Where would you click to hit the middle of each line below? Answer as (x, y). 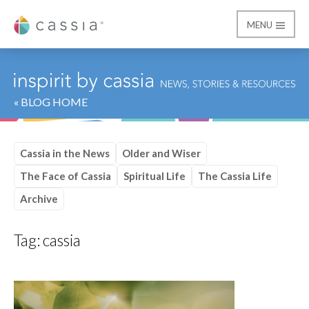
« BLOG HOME (51, 101)
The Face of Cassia (66, 176)
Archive (39, 198)
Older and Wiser (161, 153)
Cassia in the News (65, 153)
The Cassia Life (235, 176)
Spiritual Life (154, 176)
